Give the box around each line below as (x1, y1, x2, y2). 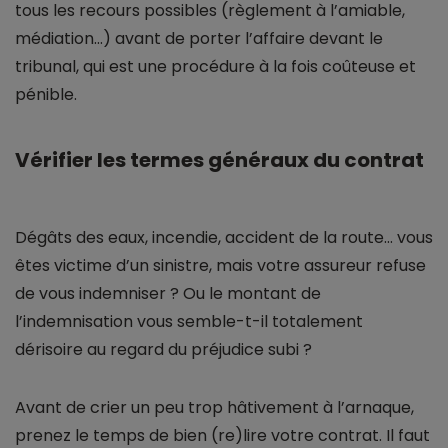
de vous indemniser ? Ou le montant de (15, 282, 321, 306)
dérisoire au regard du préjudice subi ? (15, 338, 312, 362)
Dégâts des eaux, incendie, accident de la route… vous (15, 226, 433, 250)
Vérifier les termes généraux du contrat (15, 146, 424, 175)
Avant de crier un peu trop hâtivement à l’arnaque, (15, 396, 414, 420)
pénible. (15, 83, 77, 107)
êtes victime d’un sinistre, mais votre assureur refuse (15, 254, 426, 278)
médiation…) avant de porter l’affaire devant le (15, 27, 383, 51)
